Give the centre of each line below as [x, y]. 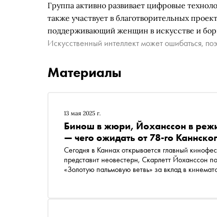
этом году [79, 189]
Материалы [85, 72]
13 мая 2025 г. [82, 113]
